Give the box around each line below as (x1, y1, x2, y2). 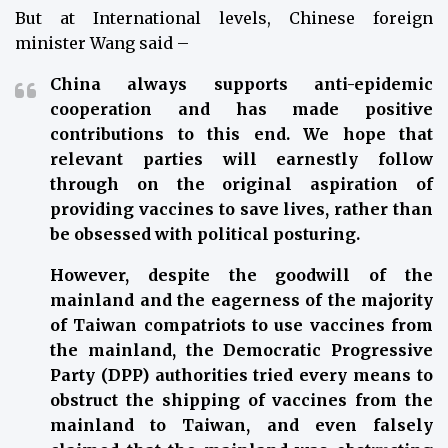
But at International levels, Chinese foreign (15, 8, 433, 29)
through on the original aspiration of (50, 174, 433, 195)
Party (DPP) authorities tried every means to (50, 365, 433, 386)
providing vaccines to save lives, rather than (50, 199, 433, 220)
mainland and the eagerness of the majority (50, 290, 433, 311)
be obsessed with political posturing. (50, 224, 360, 245)
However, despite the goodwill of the (50, 265, 433, 286)
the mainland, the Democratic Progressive (50, 340, 433, 361)
